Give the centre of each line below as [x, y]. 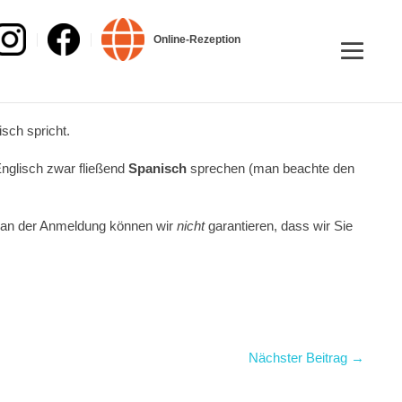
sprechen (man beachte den [272, 168]
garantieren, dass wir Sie [280, 226]
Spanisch [159, 168]
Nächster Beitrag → [306, 358]
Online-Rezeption [197, 39]
